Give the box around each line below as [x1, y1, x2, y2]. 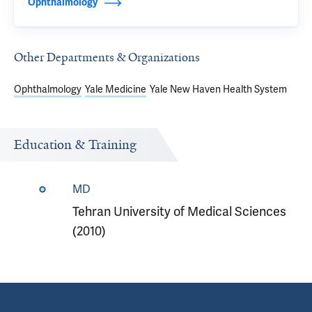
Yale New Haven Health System [150, 83, 287, 95]
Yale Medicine [85, 83, 146, 95]
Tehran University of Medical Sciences [72, 203, 286, 219]
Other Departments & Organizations [14, 49, 200, 65]
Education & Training [14, 136, 136, 153]
